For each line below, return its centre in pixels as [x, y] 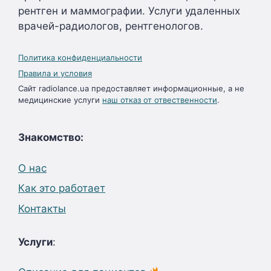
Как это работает [62, 188]
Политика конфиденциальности [80, 57]
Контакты [42, 208]
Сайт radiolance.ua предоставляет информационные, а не [131, 88]
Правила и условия [55, 73]
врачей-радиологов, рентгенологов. [111, 26]
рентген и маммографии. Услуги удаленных [129, 11]
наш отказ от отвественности [160, 100]
